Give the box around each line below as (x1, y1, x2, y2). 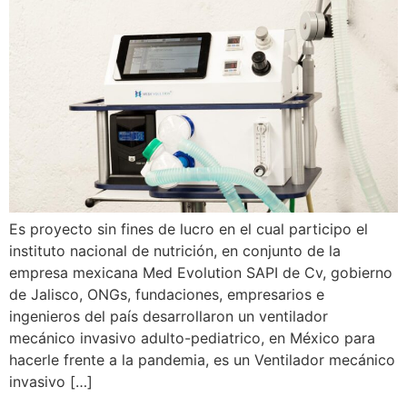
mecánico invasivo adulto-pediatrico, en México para (9, 328, 375, 347)
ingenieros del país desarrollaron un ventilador (9, 306, 328, 325)
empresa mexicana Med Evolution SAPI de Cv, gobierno (9, 263, 392, 282)
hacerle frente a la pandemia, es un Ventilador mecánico (9, 350, 395, 369)
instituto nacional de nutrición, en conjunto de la (9, 241, 341, 260)
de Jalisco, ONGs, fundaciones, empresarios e (9, 284, 324, 303)
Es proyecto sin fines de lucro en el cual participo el (9, 219, 368, 238)
